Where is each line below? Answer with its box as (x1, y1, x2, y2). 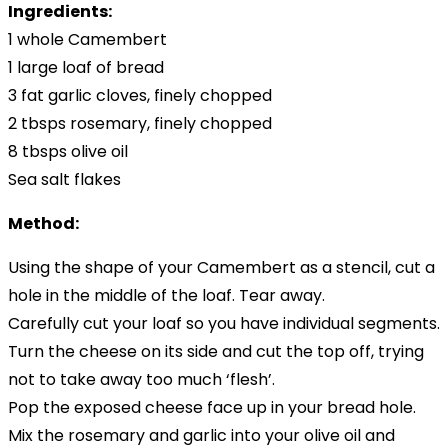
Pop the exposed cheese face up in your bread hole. (8, 395, 416, 419)
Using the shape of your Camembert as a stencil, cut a (8, 255, 435, 279)
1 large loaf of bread (8, 55, 164, 79)
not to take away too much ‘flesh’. (8, 367, 275, 391)
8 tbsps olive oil (8, 139, 128, 163)
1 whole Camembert (8, 27, 167, 51)
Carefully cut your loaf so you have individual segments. (8, 311, 440, 335)
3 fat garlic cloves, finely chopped (8, 83, 272, 107)
